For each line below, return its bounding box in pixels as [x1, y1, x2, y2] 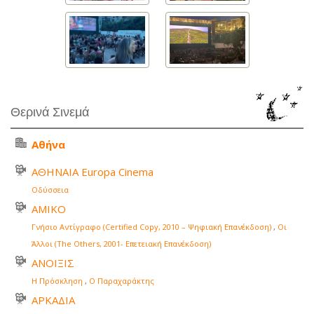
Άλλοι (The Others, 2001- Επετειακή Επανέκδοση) [32, 238, 211, 250]
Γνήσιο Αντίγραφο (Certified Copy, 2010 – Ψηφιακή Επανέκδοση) [32, 221, 271, 233]
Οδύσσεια [32, 184, 69, 196]
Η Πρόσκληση [32, 275, 83, 287]
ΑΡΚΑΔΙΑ [32, 293, 75, 308]
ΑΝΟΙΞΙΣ [32, 256, 74, 271]
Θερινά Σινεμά [11, 105, 89, 120]
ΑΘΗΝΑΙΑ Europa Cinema [32, 165, 153, 179]
